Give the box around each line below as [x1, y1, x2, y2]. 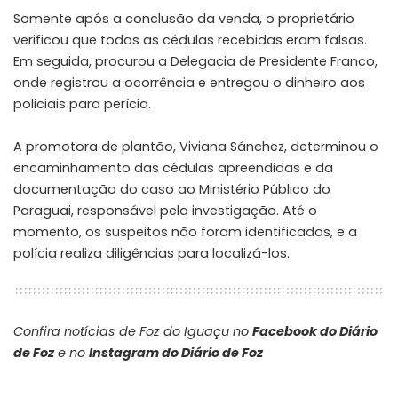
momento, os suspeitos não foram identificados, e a [13, 223, 357, 242]
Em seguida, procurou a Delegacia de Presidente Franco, [13, 52, 378, 71]
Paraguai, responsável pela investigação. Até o [13, 202, 317, 220]
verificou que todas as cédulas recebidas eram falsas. [13, 31, 367, 50]
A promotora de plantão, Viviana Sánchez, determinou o [13, 138, 378, 156]
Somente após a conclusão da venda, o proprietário [13, 10, 354, 28]
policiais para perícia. [13, 95, 151, 114]
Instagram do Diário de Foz [89, 344, 263, 362]
